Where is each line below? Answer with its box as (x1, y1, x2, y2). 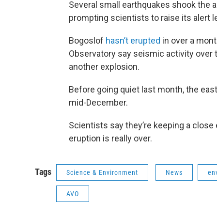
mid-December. (69, 97, 128, 108)
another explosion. (69, 62, 139, 72)
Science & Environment (66, 169, 138, 177)
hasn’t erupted (106, 35, 160, 46)
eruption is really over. (69, 133, 152, 144)
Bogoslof (69, 35, 106, 46)
